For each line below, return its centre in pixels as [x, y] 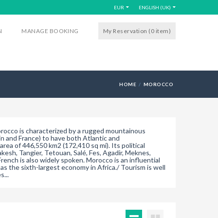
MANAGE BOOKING [50, 31]
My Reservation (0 [129, 31]
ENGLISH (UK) [155, 7]
